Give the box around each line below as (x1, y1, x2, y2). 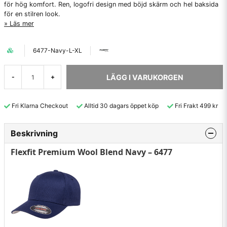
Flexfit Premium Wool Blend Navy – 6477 (11, 146, 172, 158)
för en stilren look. (4, 10, 60, 18)
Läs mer (10, 20, 34, 27)
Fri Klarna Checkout (12, 102, 68, 109)
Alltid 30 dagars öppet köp (84, 102, 159, 109)
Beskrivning (11, 128, 58, 138)
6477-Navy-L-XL (33, 47, 82, 54)
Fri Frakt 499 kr (175, 102, 218, 109)
